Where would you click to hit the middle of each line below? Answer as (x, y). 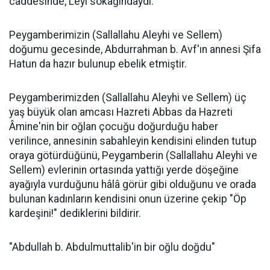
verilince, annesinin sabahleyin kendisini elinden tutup (133, 141)
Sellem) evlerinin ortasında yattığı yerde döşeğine (124, 170)
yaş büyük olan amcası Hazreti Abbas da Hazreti (121, 112)
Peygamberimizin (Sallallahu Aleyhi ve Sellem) (116, 35)
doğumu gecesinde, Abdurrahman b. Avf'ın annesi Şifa (135, 49)
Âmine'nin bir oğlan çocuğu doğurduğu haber (114, 127)
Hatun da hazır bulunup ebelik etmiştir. (98, 64)
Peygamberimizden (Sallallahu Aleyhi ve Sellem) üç (128, 98)
